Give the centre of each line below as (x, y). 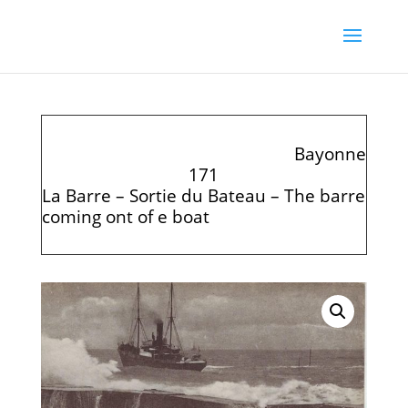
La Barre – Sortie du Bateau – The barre (203, 195)
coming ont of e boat (125, 216)
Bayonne (331, 153)
